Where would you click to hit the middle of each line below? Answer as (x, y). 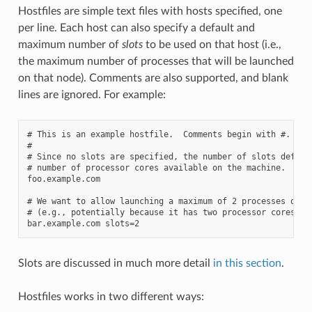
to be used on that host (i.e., (212, 44)
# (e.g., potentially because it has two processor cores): (166, 212)
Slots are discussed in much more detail (115, 263)
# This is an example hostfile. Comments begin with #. (158, 134)
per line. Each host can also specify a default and (136, 28)
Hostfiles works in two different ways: (111, 296)
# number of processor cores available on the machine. (156, 167)
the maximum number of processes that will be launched (156, 61)
